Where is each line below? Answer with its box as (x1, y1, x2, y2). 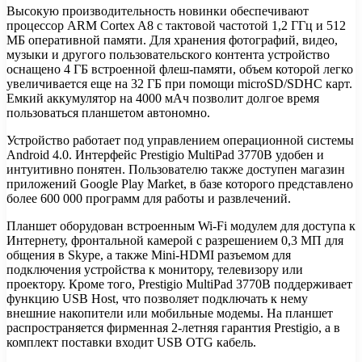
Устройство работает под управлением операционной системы (6, 133, 354, 147)
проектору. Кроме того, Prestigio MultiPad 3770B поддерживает (6, 276, 352, 291)
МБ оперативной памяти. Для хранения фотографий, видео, (6, 32, 338, 47)
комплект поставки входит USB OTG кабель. (6, 335, 256, 349)
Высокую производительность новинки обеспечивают (6, 3, 309, 18)
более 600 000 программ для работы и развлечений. (6, 191, 291, 205)
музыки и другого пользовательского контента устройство (6, 47, 330, 61)
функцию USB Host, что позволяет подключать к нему (6, 291, 308, 305)
